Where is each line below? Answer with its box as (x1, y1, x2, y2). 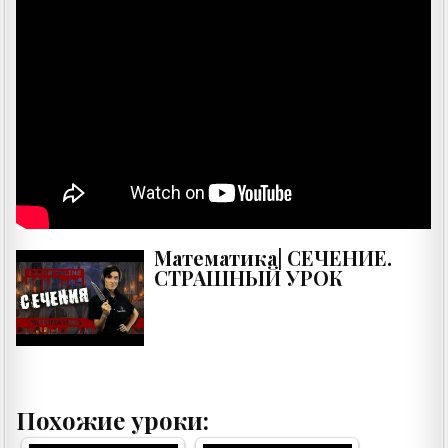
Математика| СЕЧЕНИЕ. (154, 244, 393, 272)
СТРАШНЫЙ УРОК (154, 264, 344, 292)
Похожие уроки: (16, 404, 210, 437)
